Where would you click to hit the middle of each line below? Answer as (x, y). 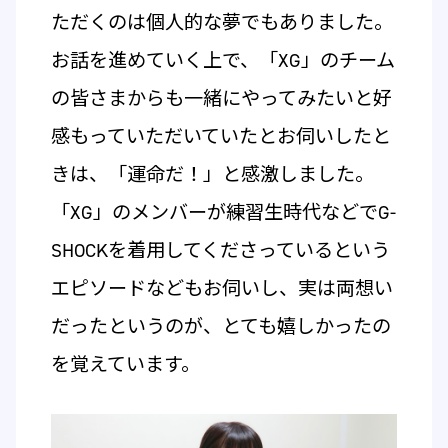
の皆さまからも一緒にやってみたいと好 (221, 99)
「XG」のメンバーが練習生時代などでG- (223, 213)
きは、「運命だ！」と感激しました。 (212, 175)
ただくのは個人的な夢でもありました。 (221, 23)
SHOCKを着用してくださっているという (220, 251)
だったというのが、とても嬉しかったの (220, 327)
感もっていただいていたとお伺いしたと (220, 137)
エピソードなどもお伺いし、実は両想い (221, 289)
